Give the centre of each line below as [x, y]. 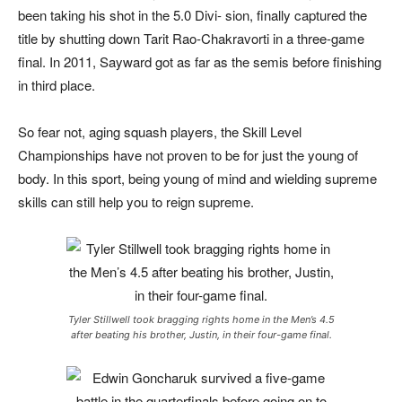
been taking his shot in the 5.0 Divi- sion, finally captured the [192, 15]
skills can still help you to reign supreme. [136, 202]
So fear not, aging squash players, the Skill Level [160, 132]
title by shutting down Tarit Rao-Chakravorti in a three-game [191, 39]
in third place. [57, 85]
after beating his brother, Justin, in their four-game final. [201, 335]
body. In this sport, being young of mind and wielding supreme [197, 179]
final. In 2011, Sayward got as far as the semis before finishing [200, 62]
